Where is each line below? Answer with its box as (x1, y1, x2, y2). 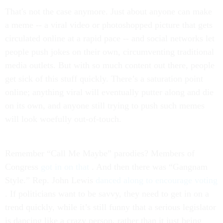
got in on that (41, 162, 92, 172)
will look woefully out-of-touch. (5, 114, 121, 124)
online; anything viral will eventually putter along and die (5, 87, 214, 97)
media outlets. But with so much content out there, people (5, 60, 215, 70)
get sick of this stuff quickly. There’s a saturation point (5, 74, 203, 84)
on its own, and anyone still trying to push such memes (5, 101, 205, 111)
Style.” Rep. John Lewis (5, 175, 96, 185)
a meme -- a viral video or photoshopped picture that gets (5, 20, 213, 30)
